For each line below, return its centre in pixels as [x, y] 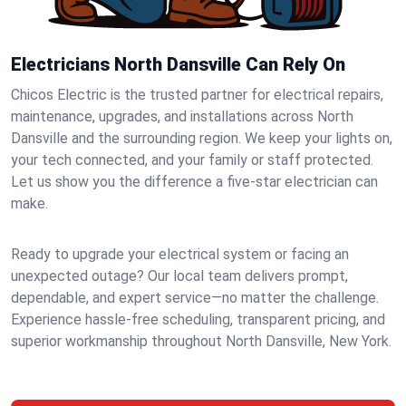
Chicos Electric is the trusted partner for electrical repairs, [197, 95]
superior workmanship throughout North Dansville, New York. [201, 341]
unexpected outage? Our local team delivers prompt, [179, 276]
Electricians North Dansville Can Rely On [178, 64]
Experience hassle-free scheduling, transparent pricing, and [198, 319]
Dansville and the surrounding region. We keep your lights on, [202, 138]
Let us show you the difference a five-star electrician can [194, 182]
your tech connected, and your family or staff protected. [192, 160]
